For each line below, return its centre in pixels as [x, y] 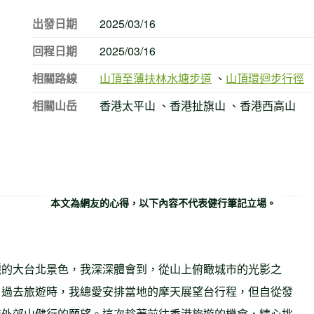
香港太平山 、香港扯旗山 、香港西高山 [198, 105]
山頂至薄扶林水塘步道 [156, 78]
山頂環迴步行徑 [265, 78]
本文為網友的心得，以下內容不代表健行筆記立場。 [163, 203]
